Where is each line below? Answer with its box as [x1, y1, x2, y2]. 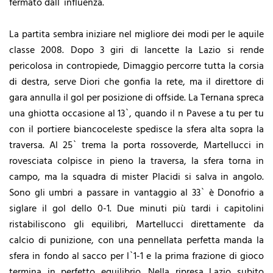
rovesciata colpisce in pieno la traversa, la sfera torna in [9, 153, 264, 169]
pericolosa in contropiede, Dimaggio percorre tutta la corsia [9, 58, 264, 74]
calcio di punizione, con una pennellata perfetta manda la [9, 232, 264, 249]
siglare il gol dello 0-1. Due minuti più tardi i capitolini [9, 200, 264, 217]
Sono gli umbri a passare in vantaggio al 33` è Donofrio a [9, 185, 264, 201]
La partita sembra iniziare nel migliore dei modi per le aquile [9, 26, 264, 43]
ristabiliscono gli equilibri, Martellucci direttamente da [9, 216, 264, 233]
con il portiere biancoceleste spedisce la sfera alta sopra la [9, 121, 264, 138]
